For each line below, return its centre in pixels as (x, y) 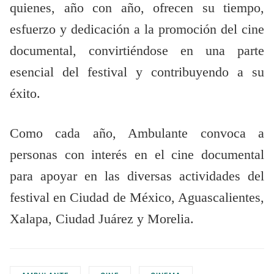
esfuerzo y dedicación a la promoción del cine (137, 30)
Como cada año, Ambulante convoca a (137, 134)
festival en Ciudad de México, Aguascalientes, (137, 198)
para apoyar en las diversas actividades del (137, 176)
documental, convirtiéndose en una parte (137, 51)
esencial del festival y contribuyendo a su (137, 72)
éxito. (25, 94)
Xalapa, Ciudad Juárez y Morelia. (102, 219)
